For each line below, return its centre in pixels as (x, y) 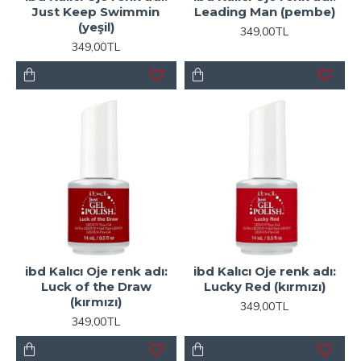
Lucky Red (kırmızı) (264, 286)
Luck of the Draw (96, 286)
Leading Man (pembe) (264, 11)
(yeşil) (96, 27)
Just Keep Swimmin (96, 11)
